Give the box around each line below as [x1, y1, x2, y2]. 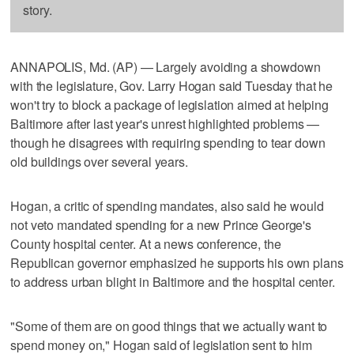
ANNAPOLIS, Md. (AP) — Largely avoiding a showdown [10, 57, 321, 76]
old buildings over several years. [10, 152, 188, 171]
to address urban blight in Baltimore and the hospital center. [10, 272, 335, 291]
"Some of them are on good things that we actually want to [10, 316, 328, 335]
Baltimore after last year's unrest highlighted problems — [10, 114, 320, 133]
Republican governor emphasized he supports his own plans [10, 253, 344, 272]
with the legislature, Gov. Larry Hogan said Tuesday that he [10, 76, 333, 95]
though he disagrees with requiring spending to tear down [10, 133, 326, 152]
